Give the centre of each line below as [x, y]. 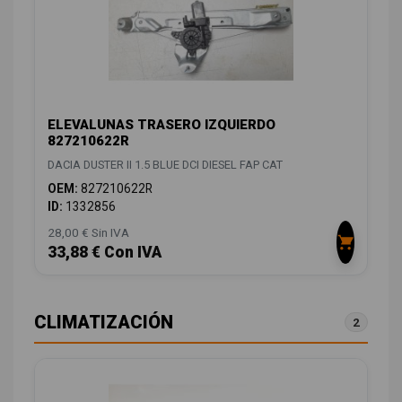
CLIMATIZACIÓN [104, 323]
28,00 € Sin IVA [88, 233]
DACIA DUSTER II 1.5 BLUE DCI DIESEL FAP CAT [165, 165]
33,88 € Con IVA [105, 253]
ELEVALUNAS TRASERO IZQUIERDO [162, 125]
